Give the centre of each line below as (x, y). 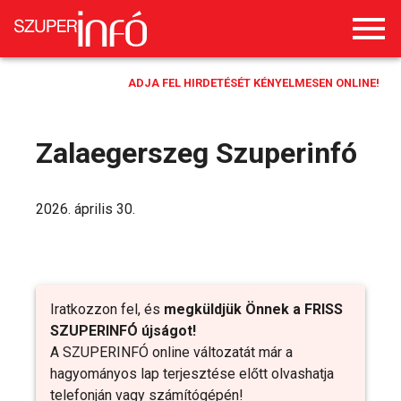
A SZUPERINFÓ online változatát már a (171, 352)
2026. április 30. (85, 209)
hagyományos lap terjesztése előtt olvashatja (192, 374)
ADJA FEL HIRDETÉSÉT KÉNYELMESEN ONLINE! (254, 83)
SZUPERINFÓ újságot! (123, 331)
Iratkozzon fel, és (107, 309)
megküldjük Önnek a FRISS (253, 309)
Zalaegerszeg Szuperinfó (196, 153)
